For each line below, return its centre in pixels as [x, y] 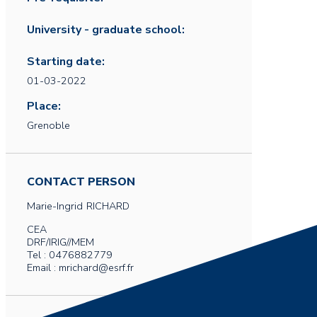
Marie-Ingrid [55, 206]
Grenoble [48, 125]
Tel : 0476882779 [70, 255]
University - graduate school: [106, 30]
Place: [44, 106]
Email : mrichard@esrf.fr [80, 267]
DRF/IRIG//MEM [60, 242]
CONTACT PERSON [81, 182]
